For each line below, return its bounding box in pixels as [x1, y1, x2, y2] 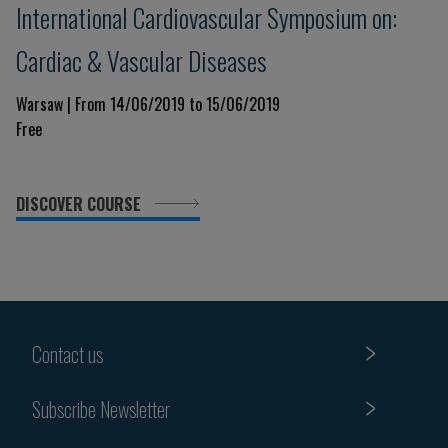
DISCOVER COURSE [16, 192, 145, 216]
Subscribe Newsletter [32, 393, 170, 424]
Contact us [32, 338, 103, 369]
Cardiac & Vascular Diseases [16, 41, 267, 79]
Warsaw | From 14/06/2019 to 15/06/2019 [16, 92, 280, 116]
